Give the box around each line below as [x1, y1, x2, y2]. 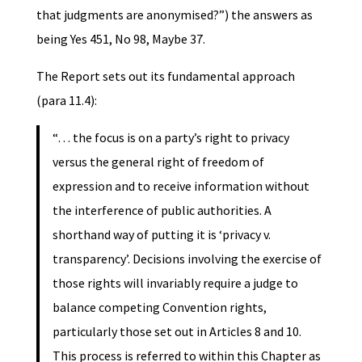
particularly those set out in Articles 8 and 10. [52, 322, 301, 339]
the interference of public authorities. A [52, 201, 271, 218]
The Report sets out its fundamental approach [36, 67, 295, 84]
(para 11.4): [36, 91, 97, 108]
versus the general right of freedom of [52, 153, 264, 170]
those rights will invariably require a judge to [52, 274, 298, 291]
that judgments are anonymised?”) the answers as [36, 6, 313, 23]
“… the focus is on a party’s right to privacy [52, 128, 289, 145]
